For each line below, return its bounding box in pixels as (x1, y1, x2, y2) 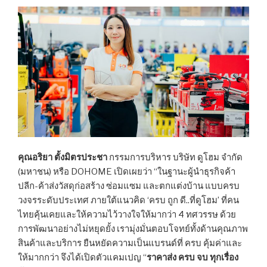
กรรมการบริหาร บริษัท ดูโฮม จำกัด (107, 151, 243, 163)
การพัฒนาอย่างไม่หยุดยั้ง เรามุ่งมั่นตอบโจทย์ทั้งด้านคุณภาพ (18, 223, 248, 234)
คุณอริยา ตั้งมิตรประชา (18, 151, 107, 163)
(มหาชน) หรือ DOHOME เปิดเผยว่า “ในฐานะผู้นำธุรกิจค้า (18, 166, 235, 177)
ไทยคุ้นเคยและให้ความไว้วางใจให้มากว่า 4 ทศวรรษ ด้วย (18, 209, 236, 220)
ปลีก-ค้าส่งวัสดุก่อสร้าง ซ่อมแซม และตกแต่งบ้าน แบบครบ (18, 180, 240, 191)
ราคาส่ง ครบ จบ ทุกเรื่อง (147, 252, 238, 263)
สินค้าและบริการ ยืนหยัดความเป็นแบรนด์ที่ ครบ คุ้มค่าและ (18, 237, 242, 249)
